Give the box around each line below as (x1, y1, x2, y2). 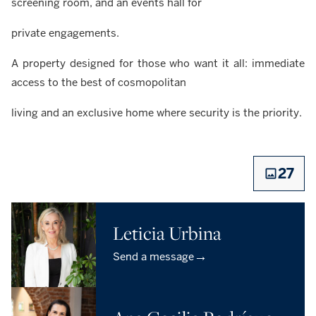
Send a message (113, 250, 194, 264)
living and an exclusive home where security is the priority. (11, 106, 302, 120)
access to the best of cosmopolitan (11, 75, 186, 90)
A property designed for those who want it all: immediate (11, 56, 305, 71)
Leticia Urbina (113, 221, 221, 246)
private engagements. (11, 26, 119, 40)
